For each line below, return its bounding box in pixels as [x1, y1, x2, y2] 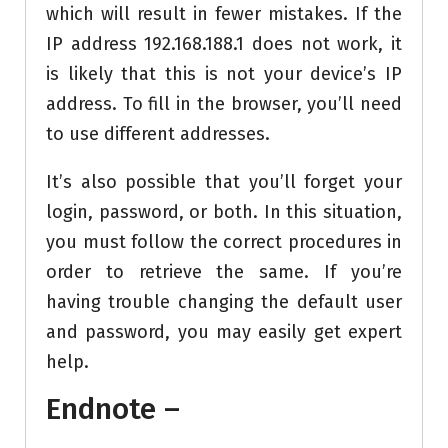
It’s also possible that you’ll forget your [46, 171, 402, 194]
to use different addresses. [46, 123, 270, 146]
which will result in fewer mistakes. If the [46, 3, 402, 26]
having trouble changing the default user [46, 291, 402, 314]
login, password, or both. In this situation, [46, 201, 402, 224]
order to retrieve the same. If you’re [46, 261, 402, 284]
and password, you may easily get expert [46, 321, 402, 344]
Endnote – [46, 391, 180, 428]
